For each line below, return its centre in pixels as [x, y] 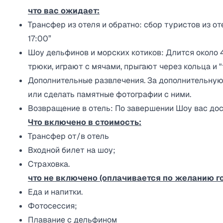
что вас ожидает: [64, 11]
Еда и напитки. [55, 192]
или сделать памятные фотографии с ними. [110, 94]
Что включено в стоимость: [85, 122]
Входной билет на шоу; [72, 150]
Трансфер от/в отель [68, 136]
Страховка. [49, 164]
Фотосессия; [53, 206]
